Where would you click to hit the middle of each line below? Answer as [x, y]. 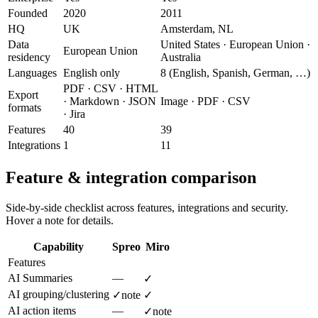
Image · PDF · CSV [205, 102]
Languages [32, 73]
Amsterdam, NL [197, 29]
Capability [59, 246]
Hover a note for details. [60, 220]
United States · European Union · [235, 45]
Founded [28, 13]
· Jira [74, 114]
